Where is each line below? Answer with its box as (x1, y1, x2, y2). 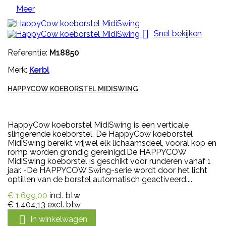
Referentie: (8, 48, 49, 58)
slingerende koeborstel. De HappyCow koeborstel (8, 129, 193, 139)
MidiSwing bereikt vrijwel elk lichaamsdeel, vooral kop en (8, 138, 216, 148)
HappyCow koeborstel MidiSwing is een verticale (8, 120, 189, 130)
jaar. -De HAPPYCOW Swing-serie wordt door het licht (8, 165, 207, 176)
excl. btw (47, 200, 81, 210)
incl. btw (49, 191, 80, 201)
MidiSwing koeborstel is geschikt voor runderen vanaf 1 (8, 156, 211, 166)
